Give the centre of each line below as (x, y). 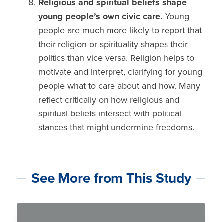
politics (53, 58)
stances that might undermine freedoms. (116, 128)
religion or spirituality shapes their (123, 44)
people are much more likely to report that (120, 30)
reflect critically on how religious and (109, 100)
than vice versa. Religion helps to (131, 58)
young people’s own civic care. (102, 17)
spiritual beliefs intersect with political (110, 114)
